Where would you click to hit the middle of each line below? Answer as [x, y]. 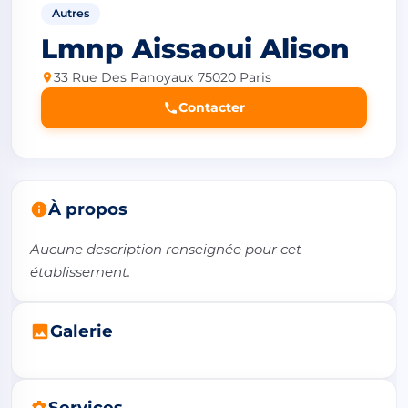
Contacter [212, 107]
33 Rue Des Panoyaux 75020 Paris [163, 77]
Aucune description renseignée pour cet [166, 249]
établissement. [80, 271]
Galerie [82, 331]
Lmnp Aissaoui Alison [195, 49]
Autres [71, 13]
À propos [88, 209]
